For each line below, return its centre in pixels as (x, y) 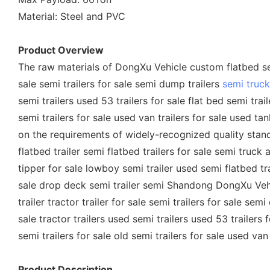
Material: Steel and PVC (72, 16)
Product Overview (61, 50)
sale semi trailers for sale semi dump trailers (120, 83)
